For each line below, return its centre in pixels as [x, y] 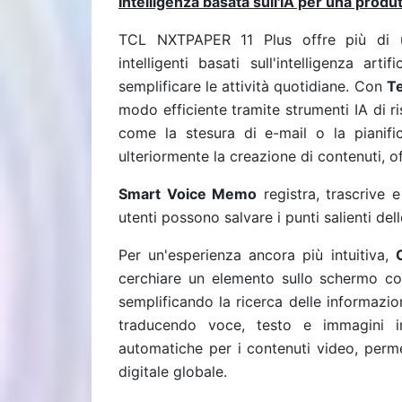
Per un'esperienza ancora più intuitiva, [257, 255]
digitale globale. [173, 371]
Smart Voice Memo [188, 194]
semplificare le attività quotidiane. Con [253, 86]
